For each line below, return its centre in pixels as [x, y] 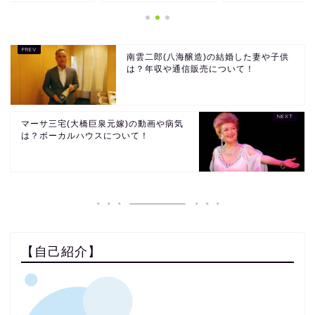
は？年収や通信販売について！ [191, 69]
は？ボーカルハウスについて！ [85, 136]
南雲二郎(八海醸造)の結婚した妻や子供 [208, 57]
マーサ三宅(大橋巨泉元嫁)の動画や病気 [102, 124]
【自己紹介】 [61, 251]
